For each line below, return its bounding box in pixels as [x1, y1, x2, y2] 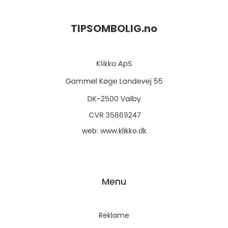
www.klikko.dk [100, 126, 147, 136]
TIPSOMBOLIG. [71, 21, 144, 36]
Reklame [99, 210, 129, 221]
